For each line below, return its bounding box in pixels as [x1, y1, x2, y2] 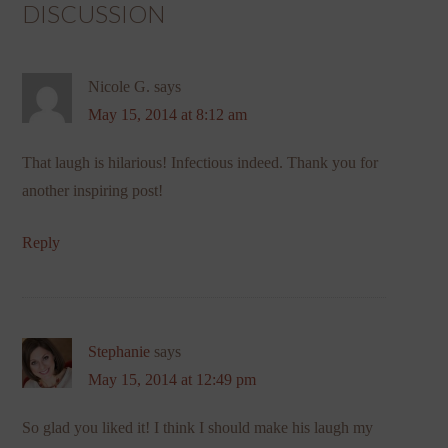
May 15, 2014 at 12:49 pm [88, 370, 257, 388]
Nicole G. [88, 77, 151, 95]
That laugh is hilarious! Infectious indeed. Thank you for [22, 153, 379, 171]
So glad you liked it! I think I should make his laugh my [22, 418, 374, 436]
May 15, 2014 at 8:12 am [88, 105, 248, 123]
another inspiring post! [22, 181, 164, 199]
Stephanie [88, 342, 151, 360]
